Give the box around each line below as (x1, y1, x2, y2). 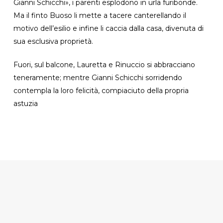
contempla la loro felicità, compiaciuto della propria (13, 86, 189, 95)
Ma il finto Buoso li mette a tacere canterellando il (13, 10, 186, 20)
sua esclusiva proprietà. (13, 36, 93, 46)
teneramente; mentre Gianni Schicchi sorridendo (13, 73, 182, 82)
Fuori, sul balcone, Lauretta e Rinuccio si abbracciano (13, 60, 195, 69)
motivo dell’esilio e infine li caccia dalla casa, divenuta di (13, 23, 204, 33)
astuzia (13, 99, 38, 108)
